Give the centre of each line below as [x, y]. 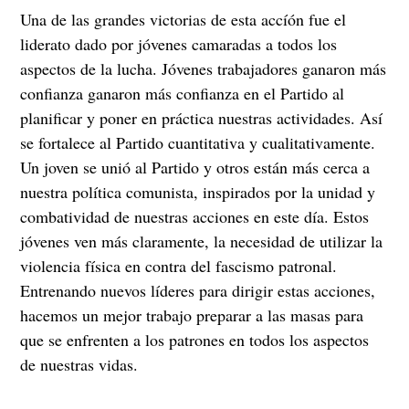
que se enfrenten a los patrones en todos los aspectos [195, 340]
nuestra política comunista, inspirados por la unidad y [198, 192]
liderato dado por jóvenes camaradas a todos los [179, 44]
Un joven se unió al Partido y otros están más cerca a [195, 168]
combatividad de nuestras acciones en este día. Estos [195, 217]
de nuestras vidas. [79, 365]
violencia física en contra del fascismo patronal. [179, 266]
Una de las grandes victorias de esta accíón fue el [184, 20]
